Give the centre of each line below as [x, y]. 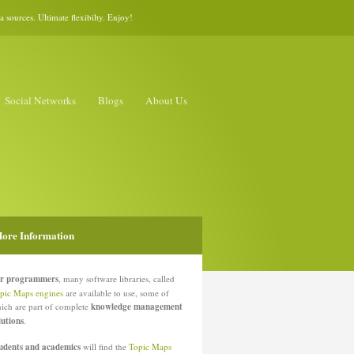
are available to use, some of [116, 293]
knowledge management [137, 307]
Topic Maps [150, 346]
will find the [105, 346]
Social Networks [40, 100]
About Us [166, 100]
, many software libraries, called [117, 279]
